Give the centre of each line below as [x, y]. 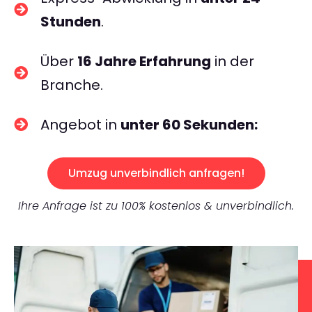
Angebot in [80, 125]
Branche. [72, 85]
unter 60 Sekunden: [189, 125]
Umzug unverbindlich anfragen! [156, 173]
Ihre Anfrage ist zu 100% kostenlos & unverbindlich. [156, 206]
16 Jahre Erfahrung [144, 61]
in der [233, 61]
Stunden [71, 22]
